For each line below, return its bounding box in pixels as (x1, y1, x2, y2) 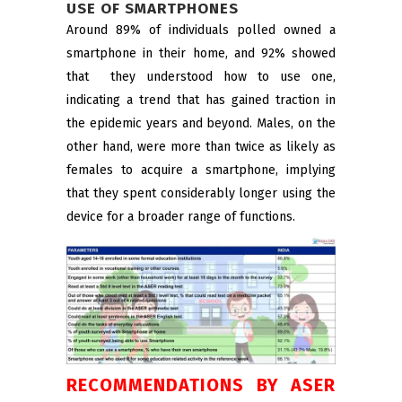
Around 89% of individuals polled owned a (66, 22, 336, 38)
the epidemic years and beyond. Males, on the (66, 116, 336, 131)
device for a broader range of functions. (66, 209, 295, 224)
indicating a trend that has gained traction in (66, 92, 336, 108)
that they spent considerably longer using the (66, 186, 336, 201)
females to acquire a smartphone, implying (66, 162, 336, 178)
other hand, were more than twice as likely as (66, 139, 336, 154)
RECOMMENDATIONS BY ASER (66, 374, 336, 397)
